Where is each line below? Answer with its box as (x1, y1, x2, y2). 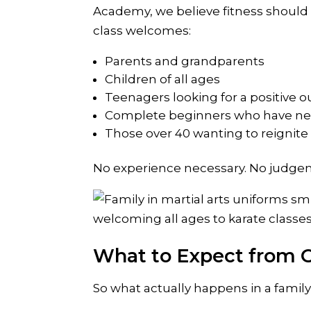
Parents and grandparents (105, 54, 265, 69)
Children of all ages (105, 72, 221, 87)
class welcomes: (93, 24, 192, 38)
